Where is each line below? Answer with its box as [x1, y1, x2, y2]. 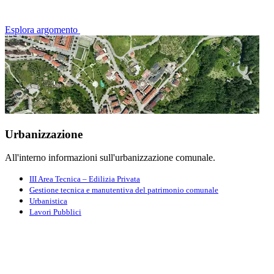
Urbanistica [29, 196, 67, 206]
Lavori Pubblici [29, 207, 81, 217]
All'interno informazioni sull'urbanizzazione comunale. [5, 152, 215, 163]
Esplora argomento [5, 24, 78, 35]
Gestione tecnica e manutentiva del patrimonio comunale [29, 185, 218, 195]
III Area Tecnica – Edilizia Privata [29, 174, 140, 184]
